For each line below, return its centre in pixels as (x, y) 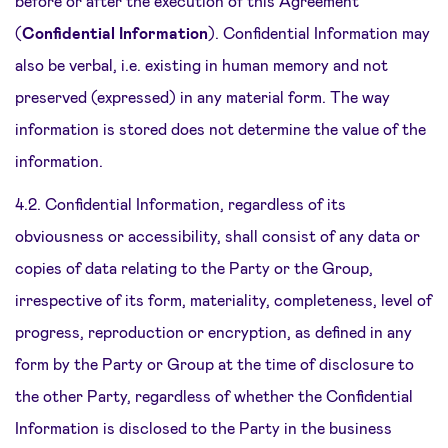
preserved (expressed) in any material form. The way (202, 96)
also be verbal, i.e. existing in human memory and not (201, 64)
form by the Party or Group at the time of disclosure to (214, 363)
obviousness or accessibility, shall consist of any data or (217, 235)
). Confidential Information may (319, 32)
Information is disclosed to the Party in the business (203, 427)
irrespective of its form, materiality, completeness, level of (223, 299)
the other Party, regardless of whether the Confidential (214, 395)
